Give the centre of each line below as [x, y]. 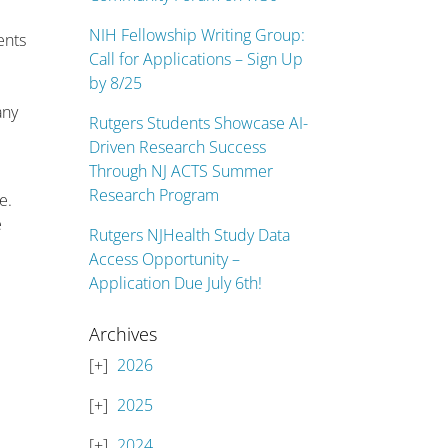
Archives [123, 334]
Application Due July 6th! [176, 283]
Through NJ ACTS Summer [181, 171]
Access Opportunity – [165, 259]
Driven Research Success [178, 147]
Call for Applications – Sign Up [196, 59]
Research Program [154, 195]
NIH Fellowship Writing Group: [197, 35]
